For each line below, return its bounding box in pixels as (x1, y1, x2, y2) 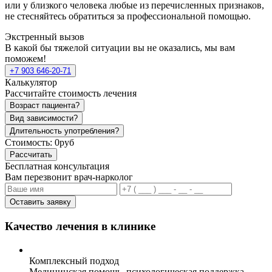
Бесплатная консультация (5, 161, 109, 172)
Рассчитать (10, 150, 52, 160)
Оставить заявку (10, 197, 71, 207)
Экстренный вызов (5, 32, 84, 42)
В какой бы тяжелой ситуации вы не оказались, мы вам (5, 42, 235, 53)
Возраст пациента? (10, 101, 80, 110)
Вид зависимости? (10, 114, 78, 123)
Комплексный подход (29, 255, 119, 266)
